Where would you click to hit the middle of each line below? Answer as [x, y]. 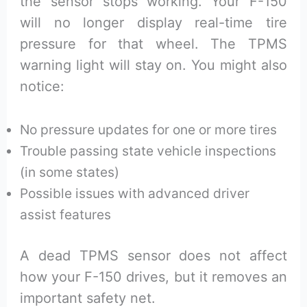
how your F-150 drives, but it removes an [153, 277]
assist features [66, 215]
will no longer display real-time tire [153, 23]
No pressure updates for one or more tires [149, 130]
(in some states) [70, 172]
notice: [42, 87]
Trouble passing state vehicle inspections [148, 151]
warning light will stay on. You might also [153, 65]
